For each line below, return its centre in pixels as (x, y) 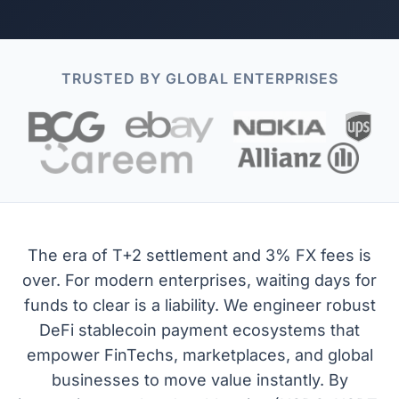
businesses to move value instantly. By (199, 380)
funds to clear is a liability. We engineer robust (199, 305)
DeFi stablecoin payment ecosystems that (199, 330)
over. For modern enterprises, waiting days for (199, 281)
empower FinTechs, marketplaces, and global (199, 355)
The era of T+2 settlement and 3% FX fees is (199, 256)
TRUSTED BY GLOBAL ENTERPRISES (199, 79)
